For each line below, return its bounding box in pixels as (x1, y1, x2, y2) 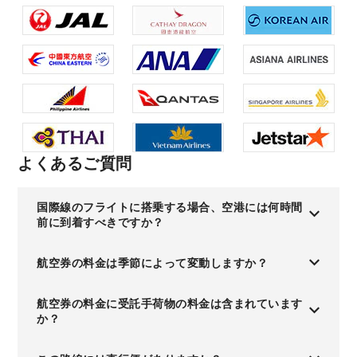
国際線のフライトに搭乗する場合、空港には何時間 (37, 201, 303, 214)
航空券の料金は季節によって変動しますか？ (37, 257, 269, 269)
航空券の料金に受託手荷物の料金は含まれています (37, 297, 303, 310)
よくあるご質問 (18, 155, 132, 172)
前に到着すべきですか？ (37, 216, 164, 229)
